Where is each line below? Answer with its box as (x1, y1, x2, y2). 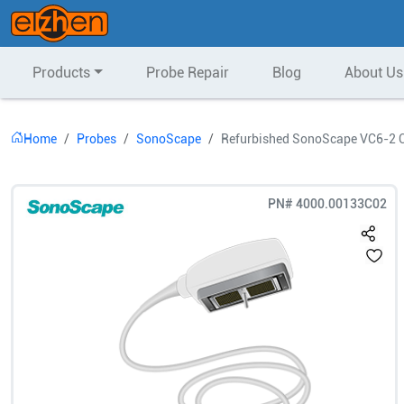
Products (32, 64, 90, 81)
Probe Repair (145, 64, 229, 81)
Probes (77, 132, 116, 146)
